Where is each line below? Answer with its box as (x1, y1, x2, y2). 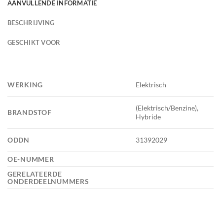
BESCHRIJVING (7, 18, 55, 27)
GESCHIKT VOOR (7, 38, 61, 46)
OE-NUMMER (7, 154, 56, 163)
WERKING (7, 80, 45, 89)
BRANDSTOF (7, 108, 54, 116)
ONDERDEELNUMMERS (7, 177, 91, 185)
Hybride (136, 112, 161, 121)
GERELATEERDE (7, 169, 62, 178)
